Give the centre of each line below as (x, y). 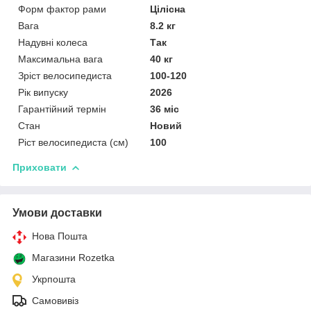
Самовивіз (55, 300)
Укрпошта (54, 279)
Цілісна (168, 9)
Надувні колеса (53, 42)
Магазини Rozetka (73, 257)
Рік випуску (43, 92)
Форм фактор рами (62, 9)
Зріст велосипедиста (65, 75)
